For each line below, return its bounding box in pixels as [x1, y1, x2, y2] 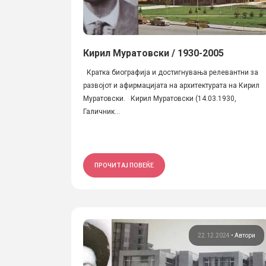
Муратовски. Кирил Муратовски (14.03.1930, [83, 94, 236, 103]
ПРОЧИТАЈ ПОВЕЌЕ [94, 161, 154, 169]
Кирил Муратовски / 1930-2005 [83, 47, 224, 59]
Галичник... [83, 107, 120, 116]
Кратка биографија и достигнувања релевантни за [83, 68, 258, 77]
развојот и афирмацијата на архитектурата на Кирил [83, 81, 259, 90]
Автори [235, 232, 256, 239]
